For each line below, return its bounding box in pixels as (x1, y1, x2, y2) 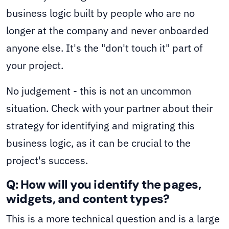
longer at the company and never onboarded (6, 24, 209, 38)
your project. (6, 58, 63, 73)
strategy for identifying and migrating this (6, 119, 195, 133)
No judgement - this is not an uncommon (6, 84, 191, 98)
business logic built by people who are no (6, 6, 195, 20)
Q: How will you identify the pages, (6, 177, 201, 193)
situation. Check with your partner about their (6, 101, 213, 116)
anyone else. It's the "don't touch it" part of (6, 41, 202, 55)
